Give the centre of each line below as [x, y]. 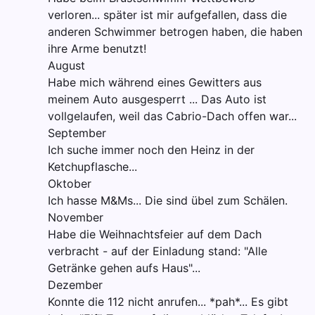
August [66, 65]
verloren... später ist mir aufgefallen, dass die [167, 14]
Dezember [75, 284]
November [76, 217]
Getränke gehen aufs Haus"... [124, 268]
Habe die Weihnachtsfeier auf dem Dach [155, 234]
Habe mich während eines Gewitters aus [155, 82]
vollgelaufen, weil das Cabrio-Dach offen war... [172, 116]
